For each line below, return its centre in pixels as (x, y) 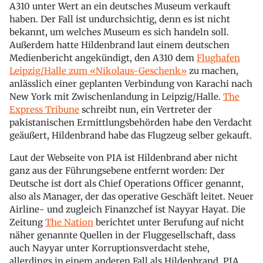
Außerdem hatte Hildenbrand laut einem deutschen (119, 45)
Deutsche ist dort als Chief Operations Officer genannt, (127, 183)
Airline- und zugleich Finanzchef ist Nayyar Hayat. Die (127, 209)
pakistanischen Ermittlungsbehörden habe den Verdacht (131, 122)
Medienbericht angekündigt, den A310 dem (103, 58)
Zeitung (27, 222)
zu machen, (213, 71)
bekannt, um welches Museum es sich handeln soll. (119, 32)
